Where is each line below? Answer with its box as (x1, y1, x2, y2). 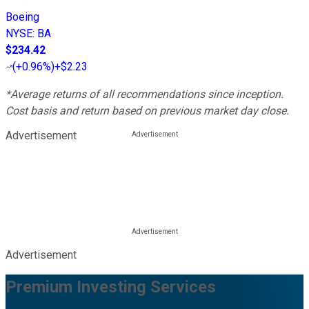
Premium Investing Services (6, 277, 216, 297)
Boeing (6, 10, 39, 23)
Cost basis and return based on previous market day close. (6, 103, 289, 117)
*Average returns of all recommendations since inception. (6, 87, 283, 101)
